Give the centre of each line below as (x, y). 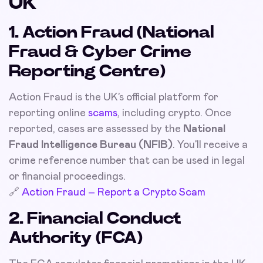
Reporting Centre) (87, 71)
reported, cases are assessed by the (96, 129)
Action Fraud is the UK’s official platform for (114, 97)
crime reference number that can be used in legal (127, 161)
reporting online (48, 113)
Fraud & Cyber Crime (100, 52)
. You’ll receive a (210, 145)
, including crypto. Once (174, 113)
